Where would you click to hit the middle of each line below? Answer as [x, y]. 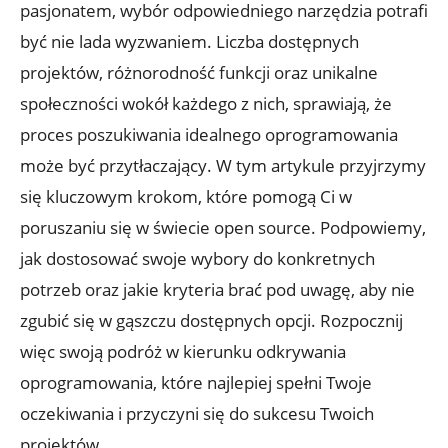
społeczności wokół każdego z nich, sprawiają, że [206, 103]
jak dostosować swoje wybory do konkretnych [197, 258]
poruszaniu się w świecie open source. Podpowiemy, [223, 227]
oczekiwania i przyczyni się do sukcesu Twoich [197, 413]
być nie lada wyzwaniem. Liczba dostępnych [189, 41]
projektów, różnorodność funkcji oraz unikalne [199, 72]
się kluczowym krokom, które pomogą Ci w [186, 196]
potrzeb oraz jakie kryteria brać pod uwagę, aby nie [217, 289]
